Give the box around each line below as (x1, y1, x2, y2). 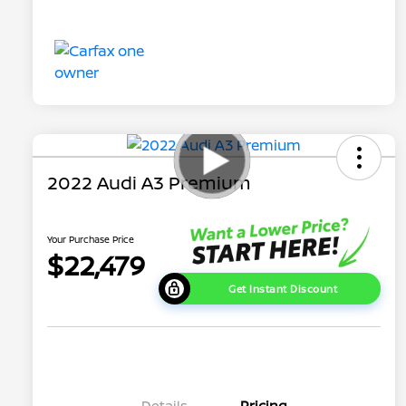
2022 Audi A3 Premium (47, 170, 251, 196)
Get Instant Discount (228, 281, 338, 295)
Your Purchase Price (47, 232, 134, 246)
